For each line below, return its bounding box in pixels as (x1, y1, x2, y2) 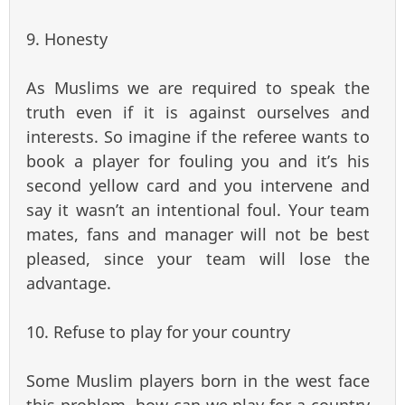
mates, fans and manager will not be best (26, 223, 370, 246)
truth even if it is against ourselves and (26, 101, 370, 124)
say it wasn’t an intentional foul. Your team (26, 199, 370, 221)
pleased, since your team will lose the (26, 248, 370, 270)
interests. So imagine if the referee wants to (26, 126, 370, 148)
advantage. (26, 272, 111, 295)
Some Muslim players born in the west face (26, 370, 370, 392)
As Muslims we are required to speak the (26, 77, 370, 99)
